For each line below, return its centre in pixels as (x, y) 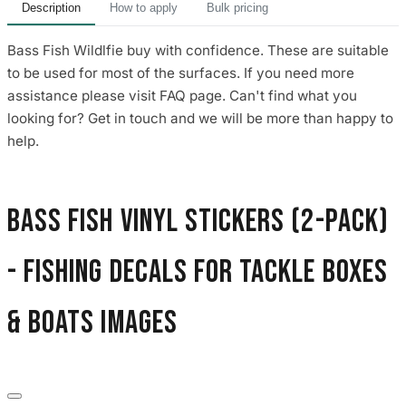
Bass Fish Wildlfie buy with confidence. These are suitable (198, 50)
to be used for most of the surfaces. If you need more (181, 72)
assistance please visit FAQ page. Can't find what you (182, 95)
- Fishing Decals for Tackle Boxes (198, 273)
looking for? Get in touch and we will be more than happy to (200, 118)
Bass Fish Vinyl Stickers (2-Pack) (198, 222)
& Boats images (92, 324)
